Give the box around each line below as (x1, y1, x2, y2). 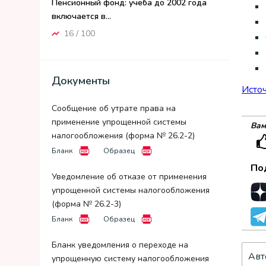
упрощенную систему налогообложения (52, 253, 209, 264)
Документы (52, 74, 110, 88)
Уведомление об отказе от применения (52, 171, 207, 182)
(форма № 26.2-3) (52, 198, 121, 210)
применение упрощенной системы (52, 116, 186, 128)
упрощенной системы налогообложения (52, 185, 210, 196)
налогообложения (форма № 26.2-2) (52, 130, 195, 141)
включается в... (52, 11, 111, 22)
